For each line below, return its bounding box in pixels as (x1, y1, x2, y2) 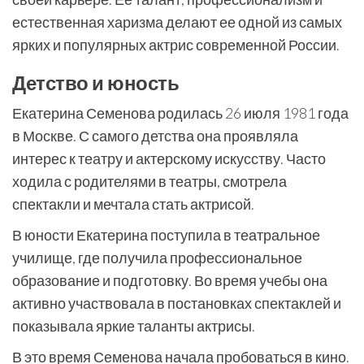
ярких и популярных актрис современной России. (12, 36, 340, 54)
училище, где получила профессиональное (12, 249, 302, 266)
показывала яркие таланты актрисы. (12, 317, 255, 335)
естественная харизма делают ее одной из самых (12, 13, 342, 31)
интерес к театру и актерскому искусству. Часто (12, 149, 326, 167)
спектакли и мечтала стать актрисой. (12, 195, 254, 213)
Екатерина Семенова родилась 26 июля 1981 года (12, 104, 349, 122)
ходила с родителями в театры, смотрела (12, 172, 287, 190)
